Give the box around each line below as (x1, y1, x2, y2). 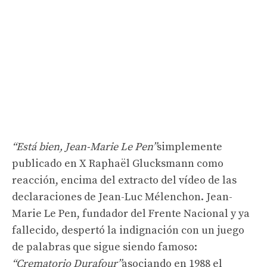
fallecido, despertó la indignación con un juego (12, 223, 244, 237)
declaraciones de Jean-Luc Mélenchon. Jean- (12, 190, 232, 204)
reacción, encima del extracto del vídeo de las (12, 173, 237, 187)
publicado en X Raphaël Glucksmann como (12, 156, 223, 170)
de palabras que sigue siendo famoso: (12, 240, 197, 254)
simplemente (157, 139, 222, 154)
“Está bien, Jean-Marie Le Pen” (12, 139, 157, 154)
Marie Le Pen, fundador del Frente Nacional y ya (12, 206, 250, 221)
